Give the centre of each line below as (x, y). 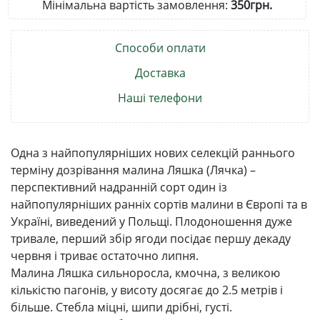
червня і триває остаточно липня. (105, 255)
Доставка (160, 72)
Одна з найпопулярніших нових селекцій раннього (153, 152)
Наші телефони (160, 97)
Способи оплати (160, 47)
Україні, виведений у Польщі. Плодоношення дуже (151, 221)
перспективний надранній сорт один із (119, 187)
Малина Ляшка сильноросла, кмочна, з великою (145, 272)
